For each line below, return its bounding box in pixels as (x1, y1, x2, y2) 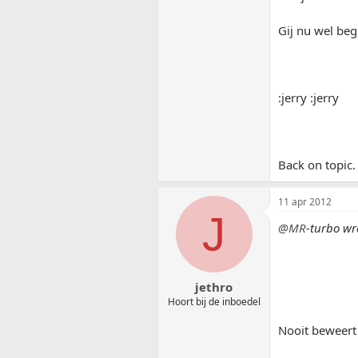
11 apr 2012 (278, 195, 332, 209)
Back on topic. (278, 157, 356, 173)
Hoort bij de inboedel (167, 294, 261, 308)
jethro (195, 278, 233, 295)
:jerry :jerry (278, 89, 339, 106)
